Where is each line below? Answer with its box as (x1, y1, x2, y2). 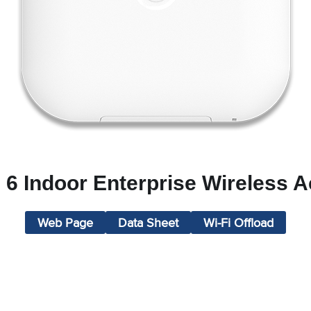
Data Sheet (118, 213, 178, 231)
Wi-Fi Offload (203, 213, 274, 231)
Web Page (37, 213, 93, 231)
